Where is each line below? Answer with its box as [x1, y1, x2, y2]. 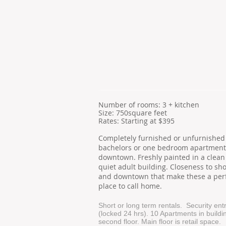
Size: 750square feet [98, 108, 167, 118]
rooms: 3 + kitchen [137, 100, 199, 109]
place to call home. [98, 181, 164, 191]
